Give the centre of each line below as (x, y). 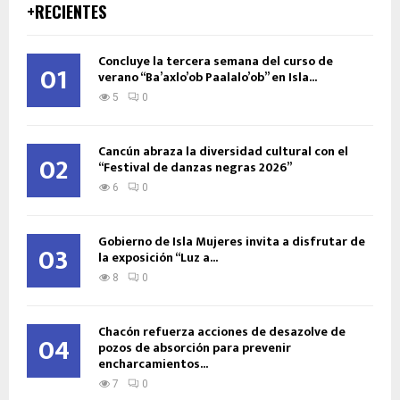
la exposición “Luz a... (158, 258)
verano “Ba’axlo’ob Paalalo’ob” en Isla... (208, 78)
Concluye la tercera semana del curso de (216, 62)
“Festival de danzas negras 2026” (195, 168)
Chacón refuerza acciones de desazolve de (222, 332)
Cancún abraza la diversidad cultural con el (223, 152)
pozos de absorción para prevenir (195, 348)
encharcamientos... (153, 364)
